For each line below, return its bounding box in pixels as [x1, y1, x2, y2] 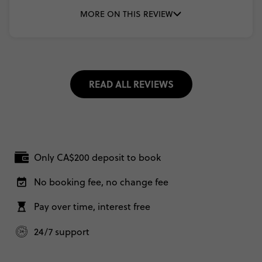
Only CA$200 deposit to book [34, 151, 161, 164]
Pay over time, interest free [34, 200, 151, 213]
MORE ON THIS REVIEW [80, 8, 173, 20]
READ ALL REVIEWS [88, 77, 174, 91]
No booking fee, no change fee [34, 175, 169, 189]
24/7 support [34, 225, 90, 238]
